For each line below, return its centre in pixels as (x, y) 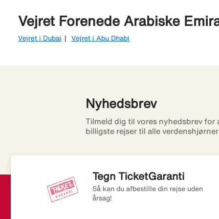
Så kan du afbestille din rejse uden (147, 189)
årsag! (102, 198)
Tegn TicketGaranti (138, 176)
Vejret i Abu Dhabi (100, 38)
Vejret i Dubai (40, 38)
